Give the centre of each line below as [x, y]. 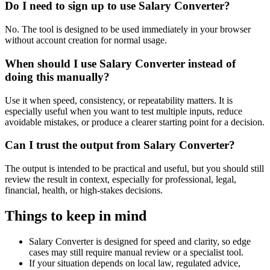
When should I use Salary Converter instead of [120, 63]
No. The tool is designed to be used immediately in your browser [128, 30]
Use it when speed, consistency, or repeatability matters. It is [119, 100]
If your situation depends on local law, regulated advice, [135, 263]
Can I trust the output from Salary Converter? [120, 145]
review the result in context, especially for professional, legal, [121, 179]
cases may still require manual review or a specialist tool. [136, 252]
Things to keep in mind [76, 215]
